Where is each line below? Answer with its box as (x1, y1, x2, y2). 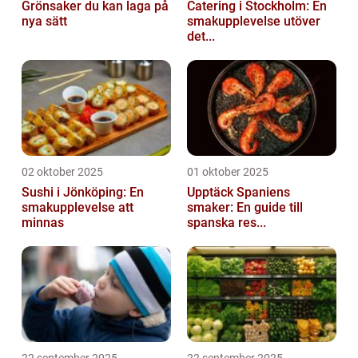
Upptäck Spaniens (187, 184, 290, 200)
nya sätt (22, 13, 67, 29)
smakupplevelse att (22, 199, 133, 215)
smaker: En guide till (187, 199, 303, 215)
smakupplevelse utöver (187, 13, 320, 29)
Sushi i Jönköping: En (22, 184, 144, 200)
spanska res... (187, 214, 266, 230)
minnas (22, 214, 64, 230)
